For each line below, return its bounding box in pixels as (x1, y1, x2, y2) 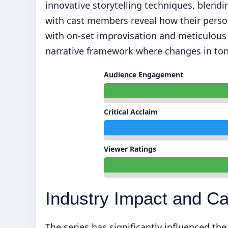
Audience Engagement (104, 69, 183, 79)
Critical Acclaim (104, 106, 158, 117)
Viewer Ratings (104, 144, 156, 154)
